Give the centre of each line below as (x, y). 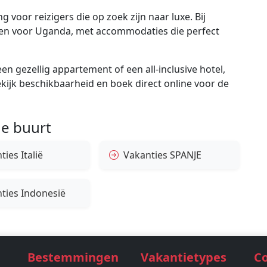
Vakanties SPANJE (163, 155)
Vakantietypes (184, 257)
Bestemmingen (73, 257)
